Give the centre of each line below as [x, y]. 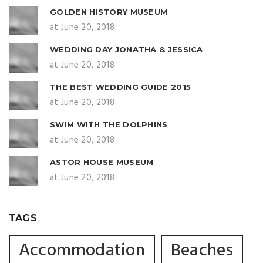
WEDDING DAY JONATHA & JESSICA [127, 49]
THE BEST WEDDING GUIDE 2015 [121, 87]
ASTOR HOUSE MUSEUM [102, 162]
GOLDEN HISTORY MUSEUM [109, 12]
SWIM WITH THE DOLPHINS [109, 124]
